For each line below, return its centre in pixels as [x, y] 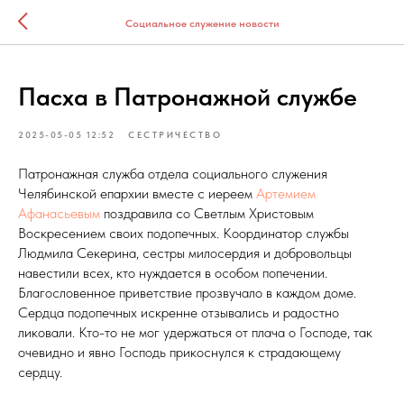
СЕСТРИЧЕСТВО [175, 134]
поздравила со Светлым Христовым [207, 213]
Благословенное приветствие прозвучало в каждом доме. [187, 293]
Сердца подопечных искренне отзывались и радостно [179, 312]
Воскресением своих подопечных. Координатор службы [184, 233]
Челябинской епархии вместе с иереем [137, 193]
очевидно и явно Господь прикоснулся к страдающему [179, 352]
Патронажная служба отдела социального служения [173, 174]
